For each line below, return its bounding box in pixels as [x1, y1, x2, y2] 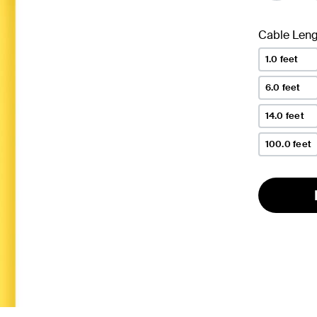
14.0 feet [265, 109, 304, 122]
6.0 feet [265, 81, 301, 93]
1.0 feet [265, 52, 299, 65]
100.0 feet [265, 137, 312, 150]
